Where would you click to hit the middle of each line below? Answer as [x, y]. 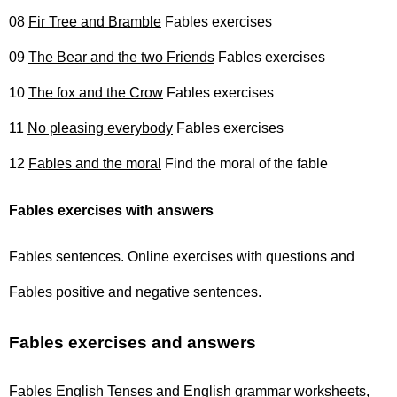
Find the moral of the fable [245, 163]
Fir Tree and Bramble [95, 21]
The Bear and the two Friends [121, 57]
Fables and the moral [95, 163]
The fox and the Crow [96, 92]
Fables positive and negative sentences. [135, 292]
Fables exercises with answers [111, 210]
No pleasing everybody [100, 128]
